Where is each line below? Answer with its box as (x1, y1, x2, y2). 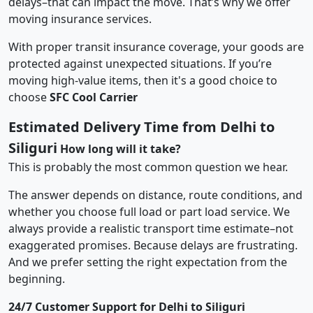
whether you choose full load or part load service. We (8, 203, 290, 219)
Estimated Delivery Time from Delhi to (8, 117, 275, 136)
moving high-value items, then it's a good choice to (8, 72, 277, 88)
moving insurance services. (8, 10, 152, 27)
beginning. (8, 270, 65, 286)
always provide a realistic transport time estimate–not (8, 220, 293, 236)
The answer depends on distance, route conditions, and (8, 187, 303, 203)
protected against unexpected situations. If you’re (8, 55, 272, 71)
